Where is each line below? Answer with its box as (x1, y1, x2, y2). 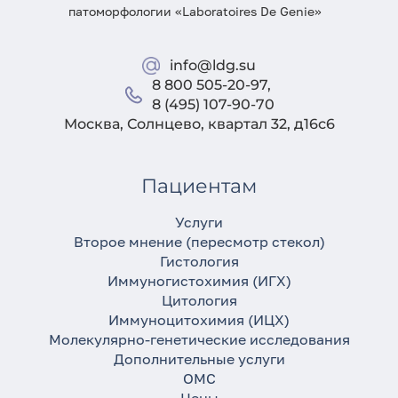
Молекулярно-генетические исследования (48, 330, 350, 348)
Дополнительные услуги (113, 350, 285, 368)
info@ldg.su (170, 57, 256, 74)
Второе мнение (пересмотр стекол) (73, 233, 325, 251)
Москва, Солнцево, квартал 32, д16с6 (63, 115, 335, 132)
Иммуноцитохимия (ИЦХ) (108, 311, 290, 329)
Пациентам (141, 174, 257, 198)
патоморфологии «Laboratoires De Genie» (68, 4, 322, 19)
